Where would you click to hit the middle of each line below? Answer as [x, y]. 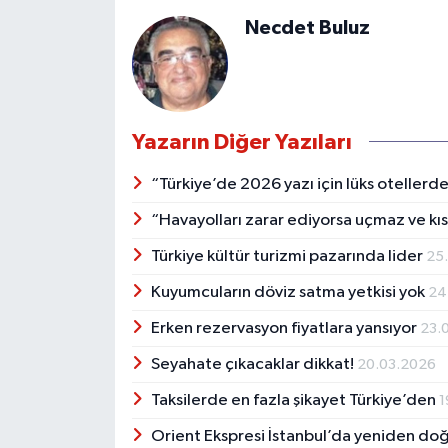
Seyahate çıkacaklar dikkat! [254, 364]
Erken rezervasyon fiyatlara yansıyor [286, 328]
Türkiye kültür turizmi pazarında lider [289, 256]
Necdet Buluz [307, 27]
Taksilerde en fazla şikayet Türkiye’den [295, 400]
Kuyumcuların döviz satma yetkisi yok [290, 292]
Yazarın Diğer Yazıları [241, 141]
